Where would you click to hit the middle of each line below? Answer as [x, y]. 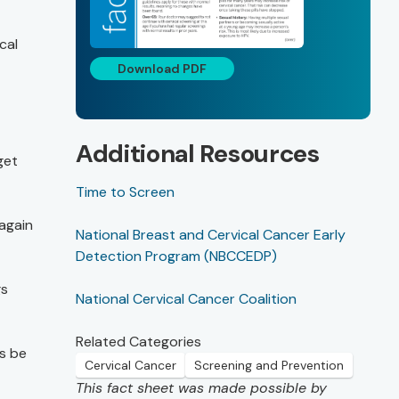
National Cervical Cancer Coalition [186, 299]
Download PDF [162, 69]
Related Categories [138, 342]
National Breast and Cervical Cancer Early [211, 235]
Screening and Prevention [269, 366]
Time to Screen [125, 192]
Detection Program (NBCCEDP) [176, 256]
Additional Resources [198, 154]
